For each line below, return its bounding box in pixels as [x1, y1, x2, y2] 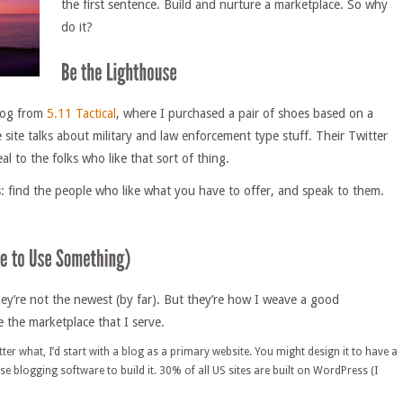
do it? [61, 19, 93, 34]
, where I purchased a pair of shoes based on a [116, 105, 373, 121]
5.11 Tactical [47, 105, 116, 121]
